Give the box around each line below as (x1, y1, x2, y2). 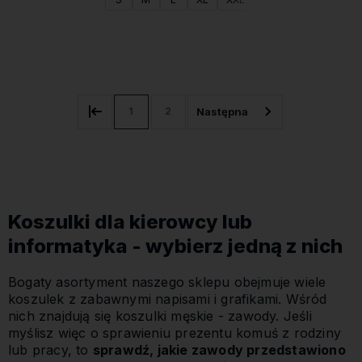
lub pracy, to (8, 342, 93, 359)
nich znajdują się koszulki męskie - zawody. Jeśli (8, 308, 312, 325)
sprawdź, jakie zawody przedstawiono (92, 342, 346, 359)
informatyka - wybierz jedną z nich (8, 234, 343, 258)
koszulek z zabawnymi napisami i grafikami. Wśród (8, 291, 327, 308)
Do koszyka (153, 44, 209, 57)
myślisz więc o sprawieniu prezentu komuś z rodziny (8, 325, 341, 342)
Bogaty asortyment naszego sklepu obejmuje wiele (8, 274, 326, 291)
